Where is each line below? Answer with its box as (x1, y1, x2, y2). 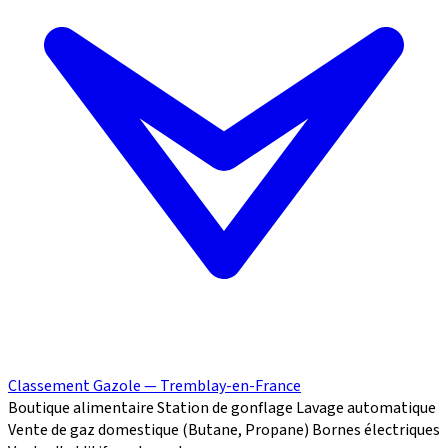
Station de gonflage (157, 397, 293, 420)
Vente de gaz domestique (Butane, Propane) (8, 419, 309, 442)
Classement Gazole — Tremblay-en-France (8, 375, 301, 398)
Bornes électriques (312, 419, 440, 442)
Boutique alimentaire (8, 397, 154, 420)
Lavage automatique (296, 397, 436, 420)
